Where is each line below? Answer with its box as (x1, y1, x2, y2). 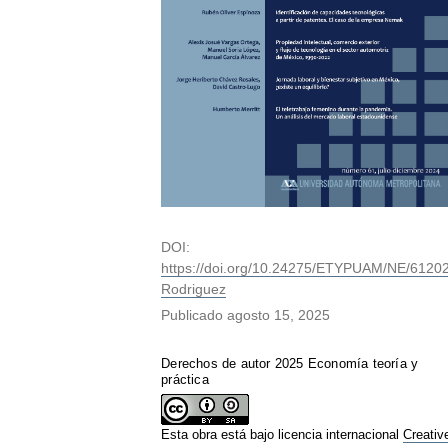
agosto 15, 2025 (227, 307, 331, 324)
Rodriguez (161, 281, 227, 298)
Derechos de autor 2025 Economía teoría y (161, 356, 419, 372)
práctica (161, 372, 209, 388)
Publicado (161, 307, 228, 324)
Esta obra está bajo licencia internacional (161, 427, 404, 443)
